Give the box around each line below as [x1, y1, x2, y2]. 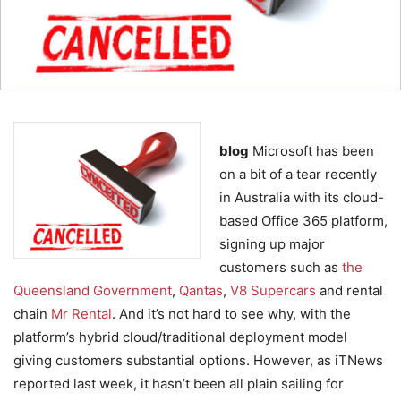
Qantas [179, 281, 223, 299]
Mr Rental [51, 304, 112, 322]
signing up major [219, 235, 325, 252]
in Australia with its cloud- [219, 188, 384, 206]
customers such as [219, 258, 342, 276]
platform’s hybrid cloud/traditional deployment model [13, 328, 347, 346]
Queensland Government [13, 281, 172, 299]
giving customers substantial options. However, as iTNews [13, 351, 383, 369]
